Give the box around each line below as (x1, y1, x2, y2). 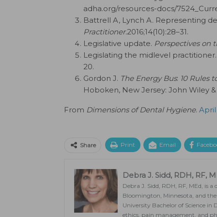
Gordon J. (83, 74, 118, 83)
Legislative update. (83, 39, 152, 48)
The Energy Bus (120, 74, 177, 83)
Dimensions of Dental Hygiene (86, 105, 196, 114)
